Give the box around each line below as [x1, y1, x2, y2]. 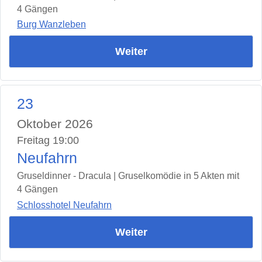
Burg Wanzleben [17, 19, 86, 30]
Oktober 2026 [17, 117, 93, 131]
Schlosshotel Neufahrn [17, 199, 112, 210]
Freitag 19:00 [17, 135, 79, 147]
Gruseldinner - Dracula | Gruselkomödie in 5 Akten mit [17, 171, 239, 181]
